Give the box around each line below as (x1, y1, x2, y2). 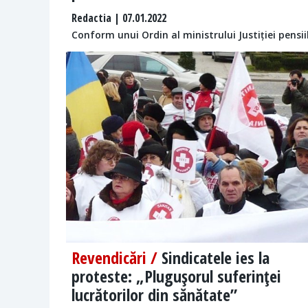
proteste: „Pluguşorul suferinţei (71, 265, 281, 288)
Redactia (71, 10, 111, 26)
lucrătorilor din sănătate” (71, 283, 237, 307)
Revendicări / (71, 246, 162, 269)
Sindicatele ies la (162, 246, 269, 269)
